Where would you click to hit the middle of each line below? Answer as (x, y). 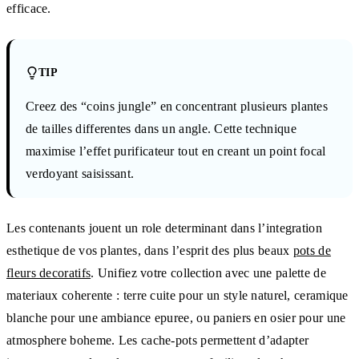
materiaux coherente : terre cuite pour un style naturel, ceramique (177, 295)
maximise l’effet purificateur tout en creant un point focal (176, 151)
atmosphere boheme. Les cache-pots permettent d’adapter (158, 340)
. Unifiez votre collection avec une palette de (208, 272)
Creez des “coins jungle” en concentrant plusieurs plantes (177, 106)
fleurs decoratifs (49, 272)
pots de (312, 250)
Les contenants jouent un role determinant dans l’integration (164, 228)
